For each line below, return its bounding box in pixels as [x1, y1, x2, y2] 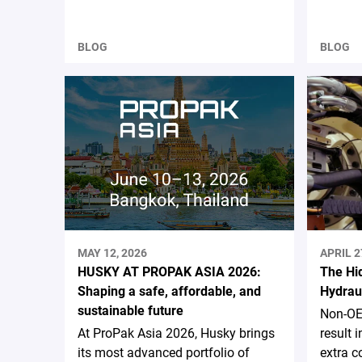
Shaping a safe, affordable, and [78, 283, 261, 299]
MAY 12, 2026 [78, 246, 147, 259]
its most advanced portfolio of [78, 344, 250, 360]
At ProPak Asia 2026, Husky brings [78, 325, 275, 341]
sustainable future [78, 302, 183, 318]
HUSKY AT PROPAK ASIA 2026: [78, 263, 261, 280]
